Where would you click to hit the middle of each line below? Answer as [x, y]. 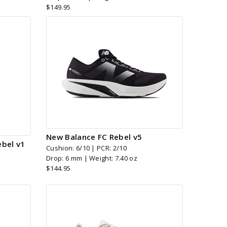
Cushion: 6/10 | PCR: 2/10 [86, 148]
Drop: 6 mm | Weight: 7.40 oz [92, 158]
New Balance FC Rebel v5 [94, 137]
